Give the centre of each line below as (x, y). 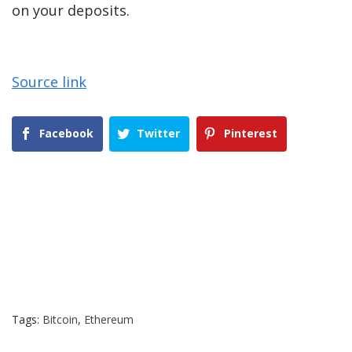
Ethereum (109, 320)
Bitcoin (60, 320)
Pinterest (250, 133)
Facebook (66, 133)
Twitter (159, 133)
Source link (49, 82)
